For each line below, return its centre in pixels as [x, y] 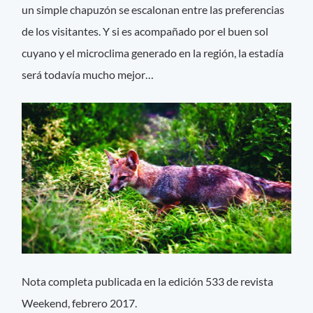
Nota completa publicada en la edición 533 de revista [148, 282]
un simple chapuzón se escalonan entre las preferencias [153, 10]
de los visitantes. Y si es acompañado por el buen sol [145, 31]
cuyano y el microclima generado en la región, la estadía [153, 53]
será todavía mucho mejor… [88, 75]
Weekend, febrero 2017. [80, 303]
